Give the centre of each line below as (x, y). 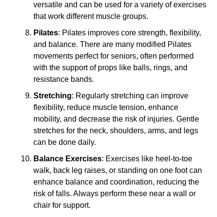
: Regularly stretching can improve (130, 96)
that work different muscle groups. (91, 16)
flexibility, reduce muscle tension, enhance (106, 107)
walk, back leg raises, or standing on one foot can (117, 170)
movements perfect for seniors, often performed (113, 56)
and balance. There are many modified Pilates (112, 44)
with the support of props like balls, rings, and (110, 68)
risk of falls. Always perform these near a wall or (114, 194)
